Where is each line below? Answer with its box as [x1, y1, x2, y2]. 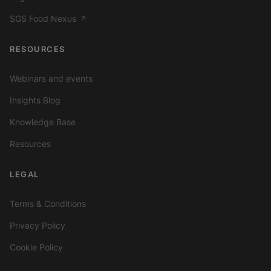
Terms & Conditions [10, 198, 86, 209]
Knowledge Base [10, 117, 76, 128]
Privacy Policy [10, 220, 65, 231]
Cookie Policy [10, 242, 63, 253]
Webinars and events [10, 73, 93, 84]
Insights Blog [10, 95, 60, 106]
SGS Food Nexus [10, 13, 79, 24]
